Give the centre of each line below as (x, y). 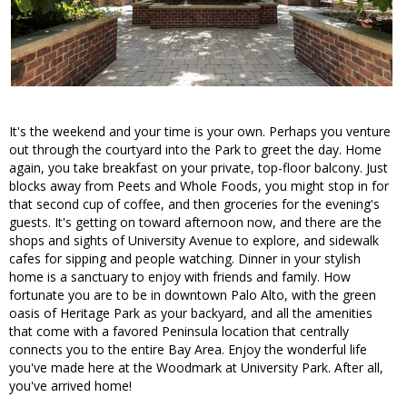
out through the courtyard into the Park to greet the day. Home (195, 150)
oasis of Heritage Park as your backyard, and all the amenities (191, 313)
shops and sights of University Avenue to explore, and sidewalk (194, 241)
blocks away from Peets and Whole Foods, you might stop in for (199, 186)
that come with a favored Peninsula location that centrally (179, 332)
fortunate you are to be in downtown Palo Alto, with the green (193, 295)
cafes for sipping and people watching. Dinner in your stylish (185, 259)
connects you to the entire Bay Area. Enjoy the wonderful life (188, 350)
